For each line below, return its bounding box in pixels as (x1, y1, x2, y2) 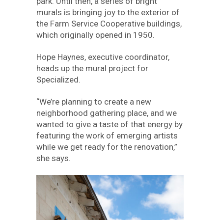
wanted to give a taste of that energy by (36, 119, 183, 129)
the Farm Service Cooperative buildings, (36, 19, 182, 28)
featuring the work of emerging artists (36, 131, 178, 140)
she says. (36, 153, 71, 163)
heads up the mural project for (36, 63, 148, 73)
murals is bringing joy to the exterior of (36, 7, 180, 17)
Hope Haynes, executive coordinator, (36, 52, 169, 62)
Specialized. (36, 75, 81, 84)
